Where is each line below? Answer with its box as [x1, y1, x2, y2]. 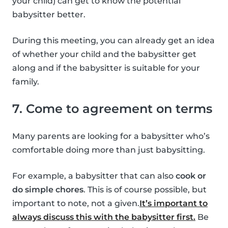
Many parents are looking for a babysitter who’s [12, 131, 210, 141]
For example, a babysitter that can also [12, 170, 176, 181]
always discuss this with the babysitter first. [12, 212, 195, 222]
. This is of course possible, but [83, 184, 207, 194]
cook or [176, 170, 206, 181]
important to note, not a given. [12, 198, 139, 208]
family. [12, 76, 39, 87]
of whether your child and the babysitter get [12, 49, 196, 59]
